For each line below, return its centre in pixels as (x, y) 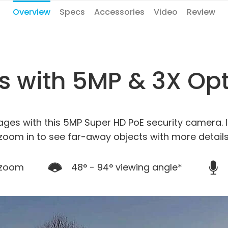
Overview (32, 12)
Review (201, 12)
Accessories (119, 12)
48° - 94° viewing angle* (127, 167)
